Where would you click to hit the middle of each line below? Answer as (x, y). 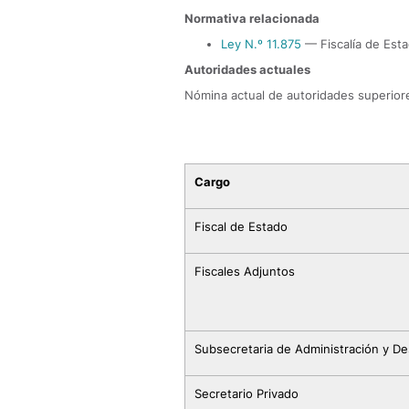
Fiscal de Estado (241, 226)
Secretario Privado (246, 393)
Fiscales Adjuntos (245, 271)
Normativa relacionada (252, 18)
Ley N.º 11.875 (261, 44)
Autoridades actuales (247, 69)
